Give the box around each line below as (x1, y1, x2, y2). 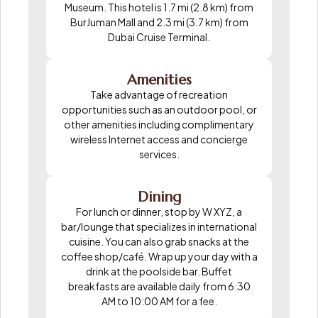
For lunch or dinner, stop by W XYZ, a (76, 204, 242, 218)
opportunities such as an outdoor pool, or (61, 102, 257, 116)
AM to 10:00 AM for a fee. (101, 294, 217, 307)
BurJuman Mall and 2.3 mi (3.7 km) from (70, 15, 248, 28)
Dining (137, 187, 181, 206)
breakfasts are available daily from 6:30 (67, 279, 251, 292)
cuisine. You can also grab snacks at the (69, 234, 249, 248)
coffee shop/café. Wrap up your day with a (60, 249, 258, 263)
